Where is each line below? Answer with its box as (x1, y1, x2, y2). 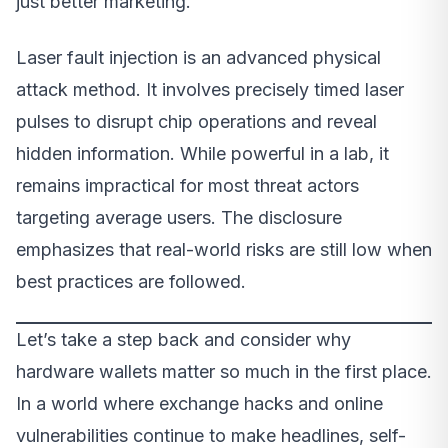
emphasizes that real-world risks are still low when (16, 238, 432, 260)
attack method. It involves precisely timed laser (16, 78, 404, 100)
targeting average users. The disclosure (16, 206, 342, 228)
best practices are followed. (16, 270, 246, 292)
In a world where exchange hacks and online (16, 392, 383, 414)
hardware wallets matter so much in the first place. (16, 360, 432, 382)
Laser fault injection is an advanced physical (16, 46, 381, 68)
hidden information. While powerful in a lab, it (16, 142, 389, 164)
